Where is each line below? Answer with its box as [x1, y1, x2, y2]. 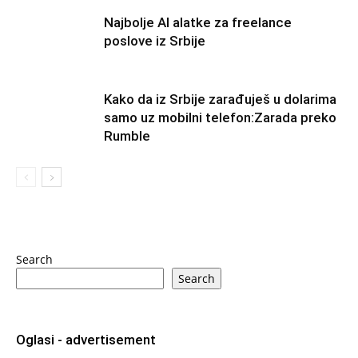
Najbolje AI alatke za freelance [104, 14, 292, 31]
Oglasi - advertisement [16, 332, 156, 348]
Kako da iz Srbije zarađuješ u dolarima [104, 91, 336, 108]
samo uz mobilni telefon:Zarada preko [104, 109, 336, 126]
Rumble [104, 128, 150, 145]
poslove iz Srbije [104, 33, 205, 50]
